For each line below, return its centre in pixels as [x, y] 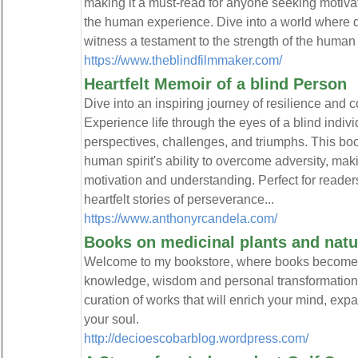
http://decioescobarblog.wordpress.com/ [196, 338]
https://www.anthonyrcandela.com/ [180, 218]
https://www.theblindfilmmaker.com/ [183, 60]
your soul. [111, 319]
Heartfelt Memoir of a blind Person [215, 84]
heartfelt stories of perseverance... [179, 199]
